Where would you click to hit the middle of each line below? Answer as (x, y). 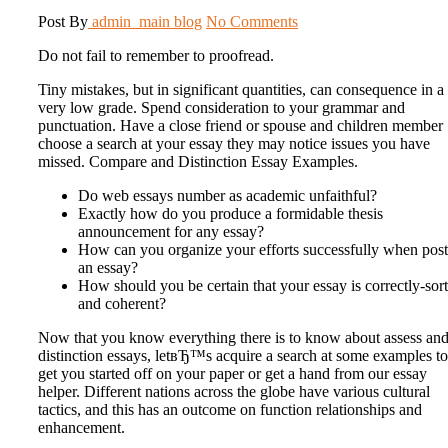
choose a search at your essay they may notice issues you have (234, 144)
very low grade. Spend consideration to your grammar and (221, 108)
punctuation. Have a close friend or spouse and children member (240, 126)
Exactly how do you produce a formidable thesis (230, 214)
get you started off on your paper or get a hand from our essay (232, 374)
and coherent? (122, 304)
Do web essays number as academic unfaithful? (227, 196)
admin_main (131, 22)
